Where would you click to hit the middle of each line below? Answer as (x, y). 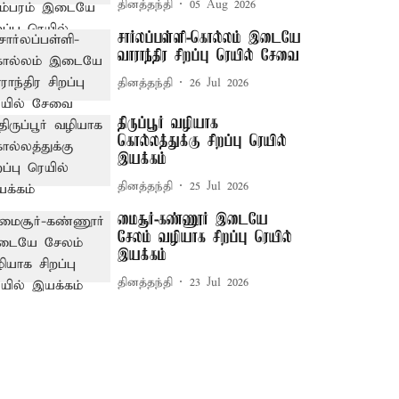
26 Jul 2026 (220, 83)
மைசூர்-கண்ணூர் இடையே (193, 220)
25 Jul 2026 (220, 186)
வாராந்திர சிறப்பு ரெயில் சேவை (209, 56)
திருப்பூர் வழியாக (168, 124)
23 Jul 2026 (220, 282)
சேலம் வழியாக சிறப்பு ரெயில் (205, 238)
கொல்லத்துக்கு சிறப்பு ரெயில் (203, 142)
